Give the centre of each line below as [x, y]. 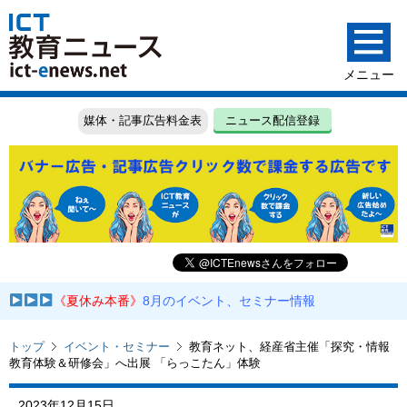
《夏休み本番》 [99, 301]
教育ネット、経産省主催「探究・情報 [289, 346]
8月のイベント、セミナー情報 [229, 301]
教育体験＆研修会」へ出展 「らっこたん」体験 [135, 362]
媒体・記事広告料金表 [143, 121]
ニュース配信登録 [273, 121]
